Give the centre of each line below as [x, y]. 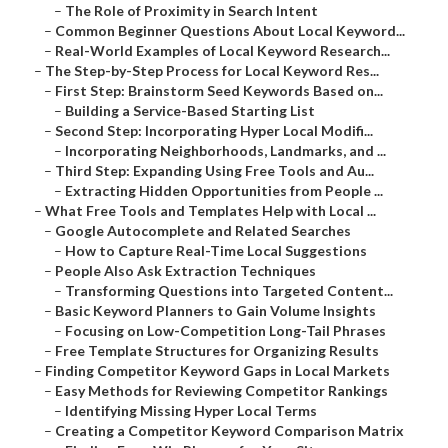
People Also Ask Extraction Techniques [185, 271]
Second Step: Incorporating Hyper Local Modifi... [214, 131]
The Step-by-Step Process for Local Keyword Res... [212, 71]
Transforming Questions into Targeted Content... [229, 291]
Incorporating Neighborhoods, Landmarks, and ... [225, 151]
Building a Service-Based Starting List [190, 111]
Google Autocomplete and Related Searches [203, 231]
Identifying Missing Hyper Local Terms [191, 411]
